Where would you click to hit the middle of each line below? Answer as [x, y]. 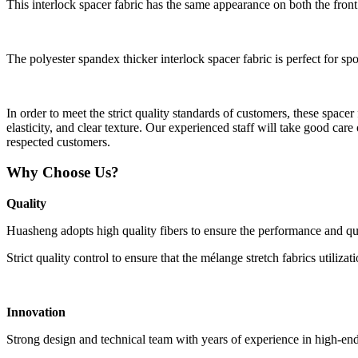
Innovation [36, 312]
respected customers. [58, 141]
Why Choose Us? [63, 173]
